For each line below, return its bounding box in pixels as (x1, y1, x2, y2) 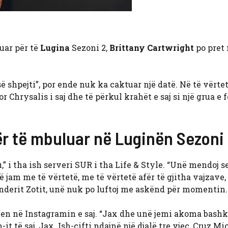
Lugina (40, 42, 70, 53)
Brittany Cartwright (109, 42, 194, 53)
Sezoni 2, (70, 42, 109, 53)
